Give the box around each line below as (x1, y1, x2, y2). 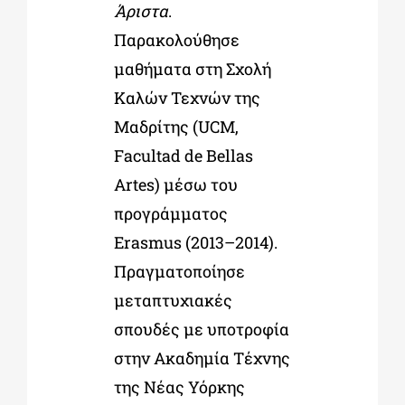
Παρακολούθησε (113, 28, 240, 51)
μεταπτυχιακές (113, 288, 232, 311)
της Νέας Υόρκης (113, 375, 245, 398)
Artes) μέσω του (113, 173, 238, 195)
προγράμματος (113, 202, 228, 224)
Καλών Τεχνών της (113, 86, 260, 108)
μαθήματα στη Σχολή (113, 57, 271, 80)
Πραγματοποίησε (113, 259, 245, 282)
